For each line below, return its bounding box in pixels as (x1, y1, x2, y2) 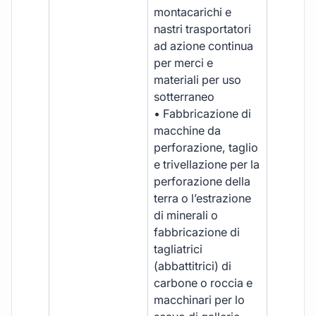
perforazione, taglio (154, 140, 259, 154)
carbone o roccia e (154, 275, 253, 290)
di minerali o (154, 207, 219, 222)
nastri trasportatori (154, 21, 252, 36)
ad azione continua (154, 38, 254, 53)
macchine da (154, 123, 221, 138)
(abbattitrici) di (154, 258, 232, 273)
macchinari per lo (154, 292, 245, 307)
